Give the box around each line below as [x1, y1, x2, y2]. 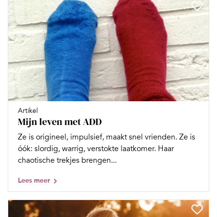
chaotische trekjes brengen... [18, 155, 117, 165]
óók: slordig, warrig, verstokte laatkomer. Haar [18, 143, 174, 154]
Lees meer [18, 176, 50, 185]
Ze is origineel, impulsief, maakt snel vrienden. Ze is [18, 132, 195, 142]
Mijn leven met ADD [18, 114, 102, 128]
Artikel [18, 106, 38, 115]
